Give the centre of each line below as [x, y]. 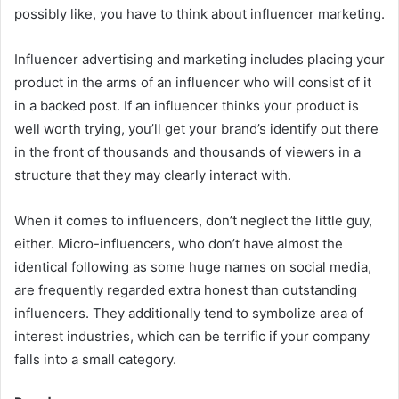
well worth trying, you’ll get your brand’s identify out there [196, 128]
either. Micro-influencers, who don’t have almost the [179, 243]
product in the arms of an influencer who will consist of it [193, 82]
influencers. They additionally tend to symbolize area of [189, 313]
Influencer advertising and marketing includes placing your [199, 59]
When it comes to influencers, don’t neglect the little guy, [193, 220]
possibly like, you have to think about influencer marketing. [199, 13]
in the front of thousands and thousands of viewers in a [187, 151]
